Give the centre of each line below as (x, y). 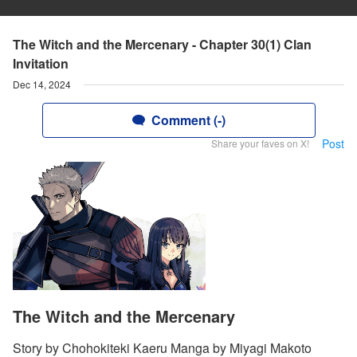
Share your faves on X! (260, 143)
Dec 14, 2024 (42, 84)
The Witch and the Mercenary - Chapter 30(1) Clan (162, 44)
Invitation (41, 63)
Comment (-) (188, 120)
